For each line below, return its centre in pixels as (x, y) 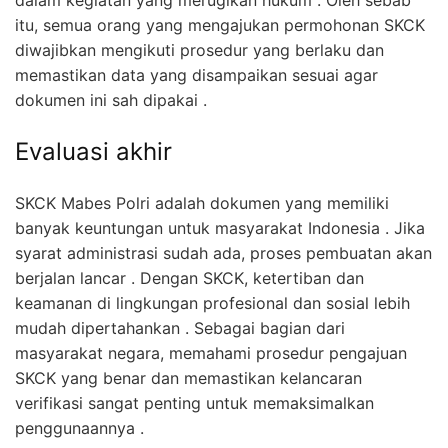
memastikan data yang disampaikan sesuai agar (196, 74)
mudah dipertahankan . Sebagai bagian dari (180, 327)
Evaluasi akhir (93, 151)
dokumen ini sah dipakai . (111, 99)
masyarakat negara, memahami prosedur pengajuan (211, 352)
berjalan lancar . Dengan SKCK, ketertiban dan (189, 277)
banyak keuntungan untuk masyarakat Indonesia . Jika (220, 227)
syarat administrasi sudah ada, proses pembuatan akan (223, 252)
